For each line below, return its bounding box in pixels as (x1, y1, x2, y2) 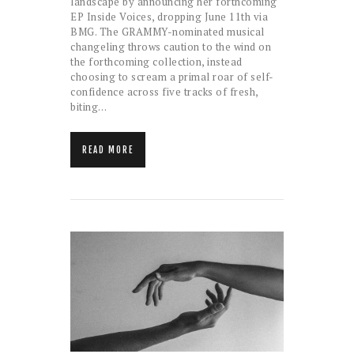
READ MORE (82, 144, 134, 156)
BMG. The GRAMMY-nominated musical (70, 24, 265, 39)
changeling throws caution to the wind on (70, 39, 271, 54)
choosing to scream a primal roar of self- (70, 69, 274, 84)
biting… (70, 99, 107, 114)
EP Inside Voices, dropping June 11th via (70, 9, 268, 24)
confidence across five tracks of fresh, (70, 84, 258, 99)
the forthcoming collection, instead (70, 54, 243, 69)
